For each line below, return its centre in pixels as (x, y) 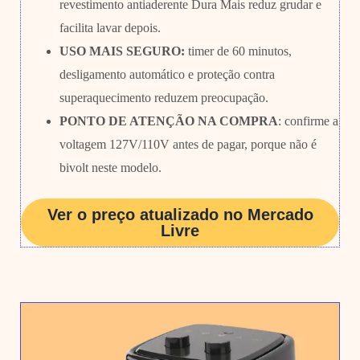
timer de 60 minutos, (238, 51)
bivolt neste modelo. (110, 167)
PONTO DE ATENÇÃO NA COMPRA (168, 121)
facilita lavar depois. (110, 27)
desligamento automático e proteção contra (167, 74)
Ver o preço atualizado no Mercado (180, 214)
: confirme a (308, 121)
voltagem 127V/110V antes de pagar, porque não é (188, 144)
